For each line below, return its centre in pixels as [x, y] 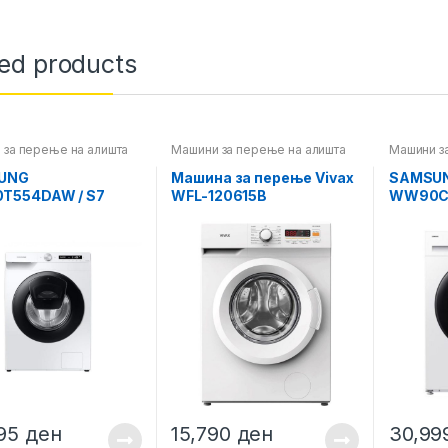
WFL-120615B [219, 195]
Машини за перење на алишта [258, 150]
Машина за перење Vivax [262, 177]
